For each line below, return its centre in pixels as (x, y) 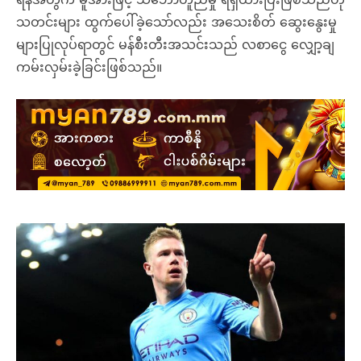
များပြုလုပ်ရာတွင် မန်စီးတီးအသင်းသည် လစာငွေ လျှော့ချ (175, 44)
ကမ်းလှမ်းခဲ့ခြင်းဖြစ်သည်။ (89, 67)
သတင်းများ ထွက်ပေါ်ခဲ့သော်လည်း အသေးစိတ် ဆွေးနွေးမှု (176, 22)
